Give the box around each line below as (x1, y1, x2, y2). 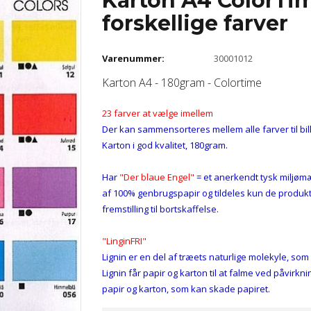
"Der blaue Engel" (117, 170, 194, 183)
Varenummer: (101, 52, 165, 65)
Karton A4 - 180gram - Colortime (101, 75, 262, 91)
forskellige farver (101, 10, 288, 36)
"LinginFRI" (101, 234, 146, 247)
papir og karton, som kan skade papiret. (101, 282, 270, 295)
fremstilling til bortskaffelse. (101, 202, 219, 215)
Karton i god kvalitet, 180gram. (101, 138, 228, 151)
